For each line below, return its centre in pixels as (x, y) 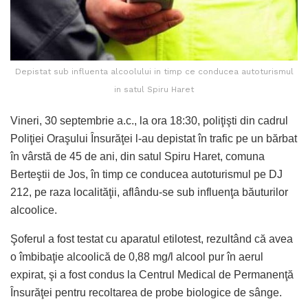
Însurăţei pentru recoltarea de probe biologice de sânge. (146, 292)
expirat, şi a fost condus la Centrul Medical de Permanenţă (152, 274)
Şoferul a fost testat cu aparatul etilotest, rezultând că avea (152, 239)
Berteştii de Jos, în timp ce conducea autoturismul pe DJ (146, 174)
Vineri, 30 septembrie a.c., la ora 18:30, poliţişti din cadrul (149, 120)
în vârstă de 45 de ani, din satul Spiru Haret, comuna (137, 156)
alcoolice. (34, 210)
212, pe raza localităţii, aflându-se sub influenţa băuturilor (149, 192)
